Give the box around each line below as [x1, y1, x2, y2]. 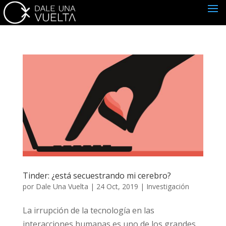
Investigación [146, 182, 189, 192]
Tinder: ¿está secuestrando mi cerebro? [22, 170, 171, 182]
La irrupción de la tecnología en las [22, 205, 154, 216]
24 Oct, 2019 [96, 182, 138, 192]
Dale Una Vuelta [35, 182, 88, 192]
